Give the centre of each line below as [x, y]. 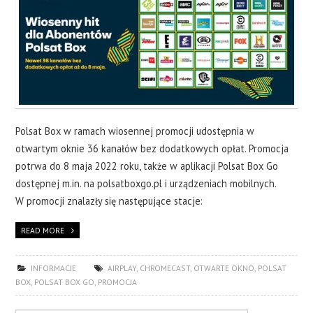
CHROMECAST [165, 268]
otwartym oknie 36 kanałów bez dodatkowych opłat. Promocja [152, 149]
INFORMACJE [54, 268]
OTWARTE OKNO [224, 268]
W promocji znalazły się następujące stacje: [109, 201]
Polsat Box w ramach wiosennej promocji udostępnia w [135, 131]
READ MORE [43, 231]
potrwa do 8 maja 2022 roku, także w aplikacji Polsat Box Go [147, 166]
